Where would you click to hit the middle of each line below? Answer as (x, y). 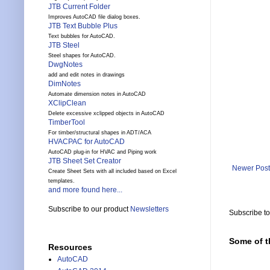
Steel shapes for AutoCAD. (82, 56)
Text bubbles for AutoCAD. (82, 36)
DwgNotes (65, 65)
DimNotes (64, 84)
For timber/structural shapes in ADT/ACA (100, 133)
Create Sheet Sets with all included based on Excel (112, 171)
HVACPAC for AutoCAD (86, 142)
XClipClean (67, 103)
